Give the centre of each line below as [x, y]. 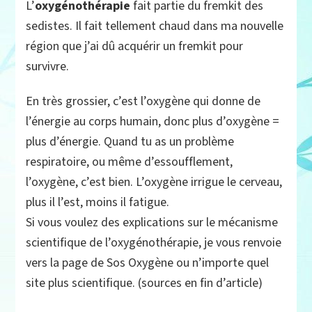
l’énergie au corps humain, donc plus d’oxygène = [153, 122]
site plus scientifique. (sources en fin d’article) [145, 283]
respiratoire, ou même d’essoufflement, [130, 162]
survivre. [48, 67]
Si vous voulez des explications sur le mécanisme [152, 223]
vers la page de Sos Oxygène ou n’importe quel [148, 263]
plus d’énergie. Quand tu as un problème [130, 142]
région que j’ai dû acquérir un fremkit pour [135, 47]
